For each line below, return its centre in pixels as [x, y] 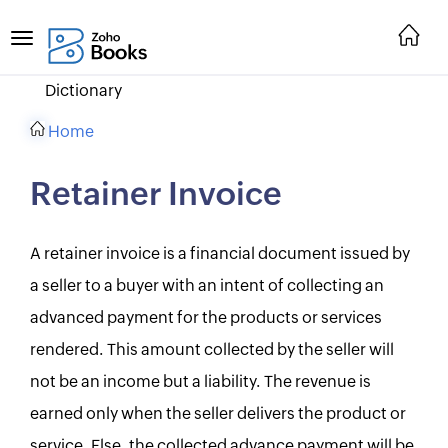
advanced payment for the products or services [206, 318]
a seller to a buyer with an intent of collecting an [207, 286]
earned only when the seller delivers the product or [218, 414]
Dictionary [83, 91]
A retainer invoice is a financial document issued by [220, 254]
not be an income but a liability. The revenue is [200, 382]
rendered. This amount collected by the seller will [212, 350]
